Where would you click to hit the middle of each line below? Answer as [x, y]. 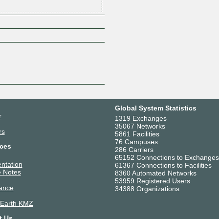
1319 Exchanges [141, 118]
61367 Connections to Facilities [163, 165]
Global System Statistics [155, 108]
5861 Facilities [137, 134]
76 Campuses [136, 142]
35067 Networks [140, 126]
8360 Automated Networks [155, 173]
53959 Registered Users [152, 181]
